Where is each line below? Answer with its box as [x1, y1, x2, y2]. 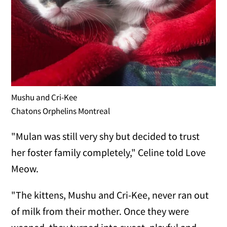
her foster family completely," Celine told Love [11, 146, 206, 159]
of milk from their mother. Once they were [11, 205, 190, 218]
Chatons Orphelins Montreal [11, 105, 110, 117]
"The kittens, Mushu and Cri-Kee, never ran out [11, 188, 209, 202]
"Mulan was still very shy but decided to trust [11, 130, 200, 143]
